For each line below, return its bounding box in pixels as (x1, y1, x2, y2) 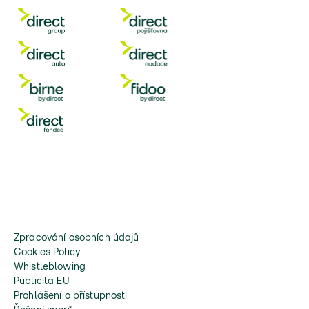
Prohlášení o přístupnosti (14, 292, 128, 301)
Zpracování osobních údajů (14, 234, 139, 243)
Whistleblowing (14, 263, 86, 272)
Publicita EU (14, 277, 70, 286)
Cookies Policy (14, 248, 80, 257)
